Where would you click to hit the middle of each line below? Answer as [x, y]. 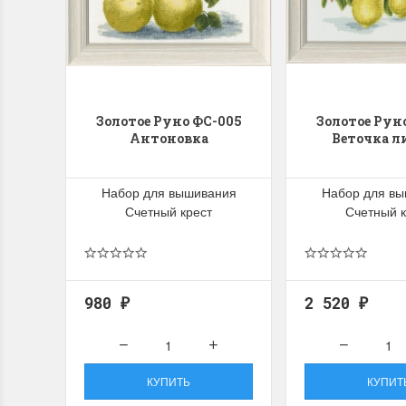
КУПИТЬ [169, 381]
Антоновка [169, 138]
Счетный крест [169, 211]
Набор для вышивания [169, 192]
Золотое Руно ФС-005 [169, 121]
